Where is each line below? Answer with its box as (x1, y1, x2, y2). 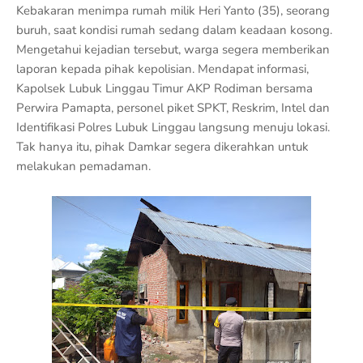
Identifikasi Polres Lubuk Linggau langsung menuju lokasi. (16, 119, 330, 135)
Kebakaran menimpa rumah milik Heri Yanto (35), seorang (16, 2, 330, 19)
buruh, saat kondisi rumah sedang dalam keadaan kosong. (16, 22, 332, 38)
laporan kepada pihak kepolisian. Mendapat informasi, (16, 61, 309, 77)
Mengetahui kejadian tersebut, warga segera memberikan (16, 41, 330, 58)
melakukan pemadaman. (16, 158, 151, 174)
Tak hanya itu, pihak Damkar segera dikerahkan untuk (16, 139, 309, 155)
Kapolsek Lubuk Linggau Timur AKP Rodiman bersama (16, 80, 313, 96)
